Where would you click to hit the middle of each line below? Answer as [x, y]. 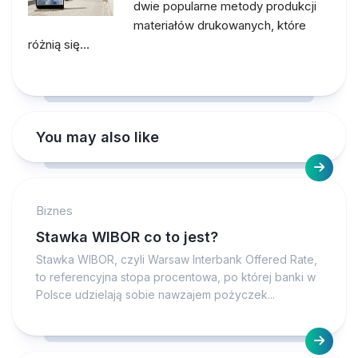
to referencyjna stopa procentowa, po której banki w [176, 277]
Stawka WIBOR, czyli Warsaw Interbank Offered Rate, [177, 259]
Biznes [54, 211]
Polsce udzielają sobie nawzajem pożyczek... [155, 294]
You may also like [97, 137]
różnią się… [59, 44]
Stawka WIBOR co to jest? [127, 237]
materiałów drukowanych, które [220, 25]
